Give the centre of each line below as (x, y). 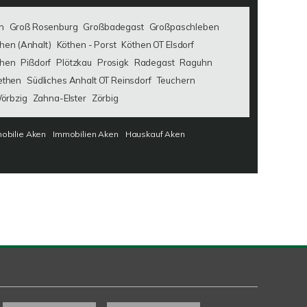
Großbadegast (113, 27)
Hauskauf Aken (155, 134)
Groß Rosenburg (44, 27)
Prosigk (113, 62)
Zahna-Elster (59, 98)
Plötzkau (74, 62)
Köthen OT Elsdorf (158, 45)
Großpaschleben (184, 27)
